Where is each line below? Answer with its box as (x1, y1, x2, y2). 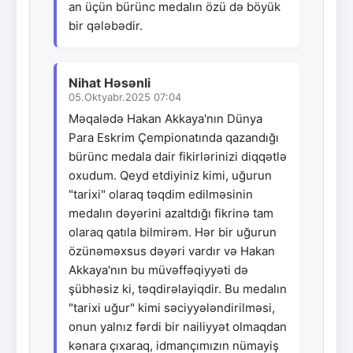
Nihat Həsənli (69, 74, 150, 91)
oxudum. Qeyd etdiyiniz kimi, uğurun (69, 167, 272, 183)
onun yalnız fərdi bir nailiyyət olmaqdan (69, 318, 287, 334)
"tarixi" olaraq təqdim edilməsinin (69, 186, 253, 202)
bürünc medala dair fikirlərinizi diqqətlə (69, 148, 287, 164)
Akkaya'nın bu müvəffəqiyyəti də (69, 262, 248, 277)
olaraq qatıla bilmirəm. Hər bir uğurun (69, 224, 277, 240)
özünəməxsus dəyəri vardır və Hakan (69, 243, 275, 258)
